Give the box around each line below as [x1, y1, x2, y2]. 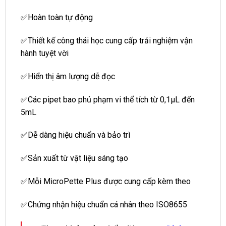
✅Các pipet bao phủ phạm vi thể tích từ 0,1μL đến [21, 94, 195, 104]
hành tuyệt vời [21, 48, 69, 58]
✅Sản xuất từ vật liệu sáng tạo [21, 153, 128, 163]
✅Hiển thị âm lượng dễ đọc [21, 71, 115, 81]
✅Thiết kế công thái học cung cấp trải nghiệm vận [21, 35, 193, 45]
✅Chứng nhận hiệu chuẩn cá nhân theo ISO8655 [21, 199, 187, 209]
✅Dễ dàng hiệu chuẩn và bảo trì [21, 130, 130, 140]
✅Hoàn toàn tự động [21, 13, 93, 23]
